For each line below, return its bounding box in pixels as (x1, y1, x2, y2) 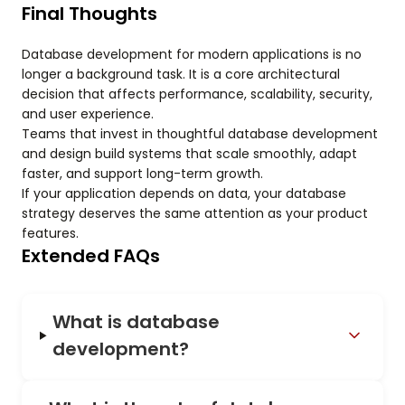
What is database (52, 309, 221, 335)
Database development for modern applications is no (22, 45, 362, 64)
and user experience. (22, 105, 154, 124)
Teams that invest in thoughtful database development (22, 125, 378, 144)
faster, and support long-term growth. (22, 165, 263, 184)
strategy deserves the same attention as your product (22, 204, 368, 223)
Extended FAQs (22, 243, 160, 269)
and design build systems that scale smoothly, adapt (22, 145, 357, 164)
